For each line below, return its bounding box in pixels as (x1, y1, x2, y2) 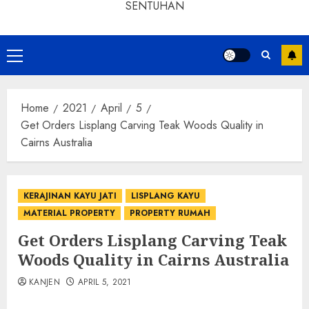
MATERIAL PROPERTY (23, 207, 115, 219)
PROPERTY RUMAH (130, 207, 210, 219)
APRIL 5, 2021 (77, 276, 132, 288)
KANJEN (29, 276, 61, 288)
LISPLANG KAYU (131, 190, 200, 202)
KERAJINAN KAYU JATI (23, 190, 117, 202)
